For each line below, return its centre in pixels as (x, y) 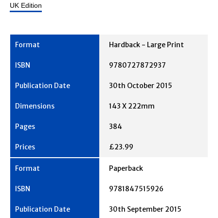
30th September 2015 (145, 209)
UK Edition (26, 5)
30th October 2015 (141, 85)
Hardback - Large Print (146, 45)
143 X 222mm (132, 106)
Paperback (126, 168)
